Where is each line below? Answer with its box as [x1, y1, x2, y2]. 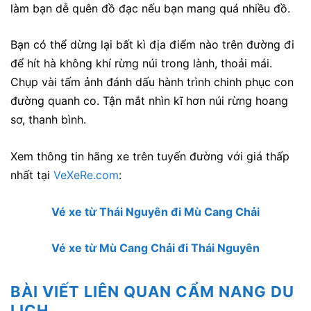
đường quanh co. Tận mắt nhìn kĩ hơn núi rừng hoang [10, 94, 288, 108]
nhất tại [10, 167, 53, 182]
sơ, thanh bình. [10, 112, 86, 127]
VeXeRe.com [53, 167, 119, 182]
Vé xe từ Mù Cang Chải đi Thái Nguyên [51, 241, 260, 255]
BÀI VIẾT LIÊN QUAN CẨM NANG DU [10, 282, 294, 301]
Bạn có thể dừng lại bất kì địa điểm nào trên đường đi [10, 37, 294, 52]
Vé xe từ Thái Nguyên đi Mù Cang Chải [51, 204, 260, 219]
